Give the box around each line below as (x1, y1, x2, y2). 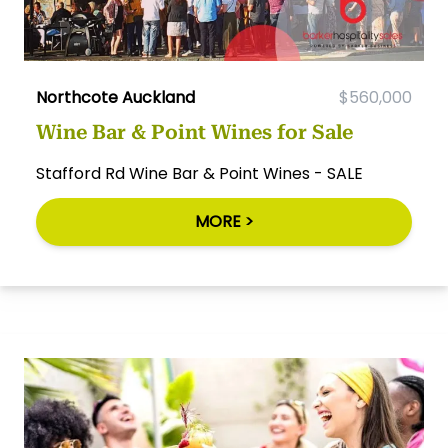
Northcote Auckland (36, 86, 195, 110)
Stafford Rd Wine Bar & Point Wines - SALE (36, 162, 363, 186)
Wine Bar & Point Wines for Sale (36, 120, 353, 145)
